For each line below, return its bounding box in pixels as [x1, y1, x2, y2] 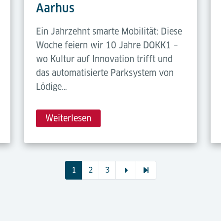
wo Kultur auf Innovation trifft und [36, 54, 173, 65]
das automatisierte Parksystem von [36, 68, 174, 78]
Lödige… [36, 81, 67, 92]
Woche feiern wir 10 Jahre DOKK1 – [36, 40, 178, 51]
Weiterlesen [45, 113, 91, 124]
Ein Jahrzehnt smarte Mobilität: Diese [36, 26, 182, 37]
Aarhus [36, 1, 74, 16]
